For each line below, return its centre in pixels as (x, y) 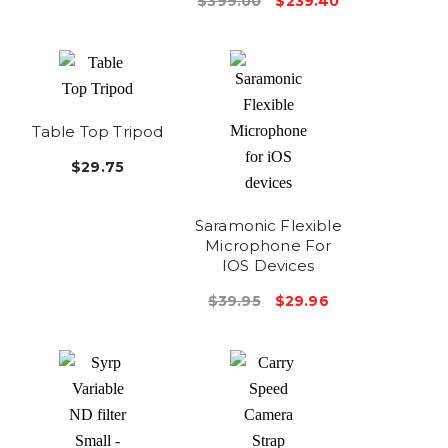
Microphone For (268, 245)
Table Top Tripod (97, 131)
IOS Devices (268, 265)
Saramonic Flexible (268, 225)
